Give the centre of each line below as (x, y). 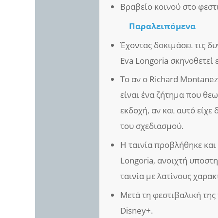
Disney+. (137, 211)
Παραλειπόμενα (163, 26)
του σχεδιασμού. (152, 126)
